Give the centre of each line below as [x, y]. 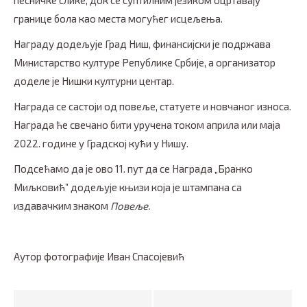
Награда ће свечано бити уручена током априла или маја [147, 125]
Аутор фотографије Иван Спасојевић [99, 257]
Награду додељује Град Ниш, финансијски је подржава [142, 44]
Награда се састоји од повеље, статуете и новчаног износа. [152, 107]
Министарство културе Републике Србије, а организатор [145, 63]
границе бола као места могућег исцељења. [118, 19]
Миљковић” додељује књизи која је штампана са [128, 187]
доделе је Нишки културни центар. [94, 81]
